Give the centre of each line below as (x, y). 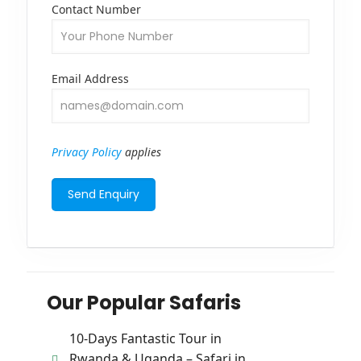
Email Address (90, 79)
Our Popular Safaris (144, 303)
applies (141, 152)
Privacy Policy (87, 152)
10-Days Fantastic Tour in (145, 339)
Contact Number (96, 10)
